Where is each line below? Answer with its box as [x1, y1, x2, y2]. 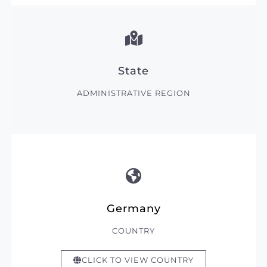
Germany [106, 202, 161, 215]
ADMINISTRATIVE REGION [76, 89, 191, 98]
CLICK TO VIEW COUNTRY [82, 256, 194, 265]
